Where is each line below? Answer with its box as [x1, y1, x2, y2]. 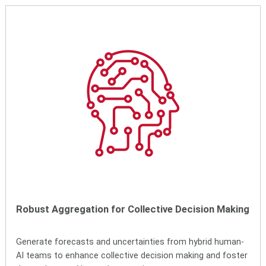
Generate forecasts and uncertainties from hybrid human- [16, 236, 245, 247]
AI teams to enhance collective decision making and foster [16, 250, 248, 261]
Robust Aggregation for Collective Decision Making [16, 203, 250, 215]
